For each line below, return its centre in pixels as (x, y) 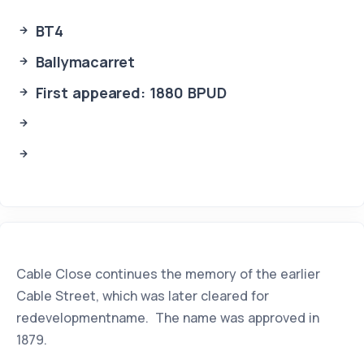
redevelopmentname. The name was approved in (168, 318)
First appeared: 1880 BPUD (128, 93)
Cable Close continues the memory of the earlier (168, 274)
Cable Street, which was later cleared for (143, 296)
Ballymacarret (83, 62)
